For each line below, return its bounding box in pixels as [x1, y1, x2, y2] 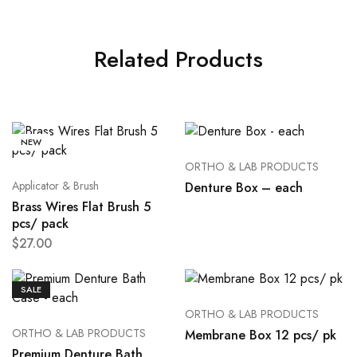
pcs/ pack [12, 214, 69, 233]
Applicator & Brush [12, 178, 99, 194]
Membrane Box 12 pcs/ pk [184, 326, 336, 345]
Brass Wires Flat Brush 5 [12, 198, 151, 217]
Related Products [94, 43, 263, 76]
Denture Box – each [184, 178, 303, 198]
